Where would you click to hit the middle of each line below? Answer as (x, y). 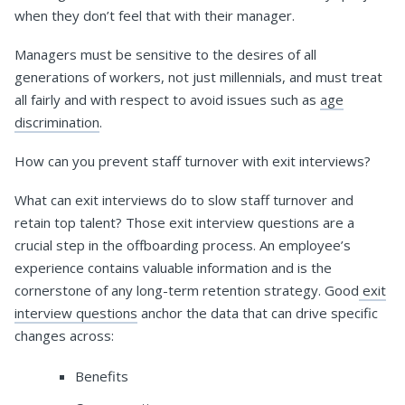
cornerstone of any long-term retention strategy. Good (187, 291)
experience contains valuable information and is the (173, 268)
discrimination (57, 122)
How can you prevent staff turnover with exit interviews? (193, 161)
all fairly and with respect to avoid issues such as (167, 100)
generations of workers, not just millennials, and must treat (198, 77)
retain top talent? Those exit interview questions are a (184, 223)
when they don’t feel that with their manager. (155, 16)
